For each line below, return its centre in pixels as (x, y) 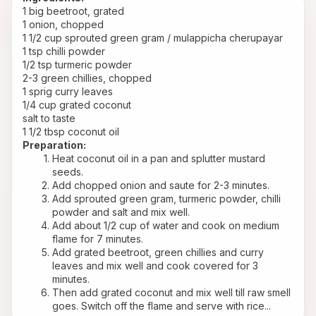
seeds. (68, 172)
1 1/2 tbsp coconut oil (71, 132)
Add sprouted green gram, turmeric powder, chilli (166, 199)
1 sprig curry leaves (68, 92)
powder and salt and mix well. (121, 212)
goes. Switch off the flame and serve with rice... (162, 306)
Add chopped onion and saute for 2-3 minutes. (160, 186)
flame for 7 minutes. (98, 239)
